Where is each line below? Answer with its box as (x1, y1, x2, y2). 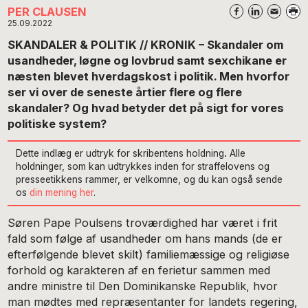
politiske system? (8, 116, 107, 131)
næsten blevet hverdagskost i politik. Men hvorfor (8, 69, 290, 83)
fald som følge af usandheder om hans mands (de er (8, 232, 283, 246)
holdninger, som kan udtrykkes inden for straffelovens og (16, 160, 270, 172)
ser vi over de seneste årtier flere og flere (8, 85, 243, 99)
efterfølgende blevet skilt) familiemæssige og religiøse (8, 247, 290, 262)
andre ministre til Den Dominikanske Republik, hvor (8, 279, 278, 294)
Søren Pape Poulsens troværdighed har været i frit (8, 216, 278, 230)
